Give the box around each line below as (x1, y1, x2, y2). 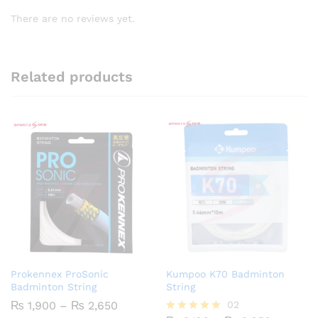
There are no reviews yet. (11, 13, 135, 25)
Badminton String (11, 280, 97, 292)
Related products (11, 67, 133, 85)
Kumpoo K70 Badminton (166, 268, 285, 280)
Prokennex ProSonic (11, 268, 109, 280)
